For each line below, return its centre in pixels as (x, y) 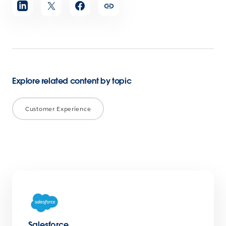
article (24, 13)
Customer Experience (58, 108)
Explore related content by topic (72, 81)
